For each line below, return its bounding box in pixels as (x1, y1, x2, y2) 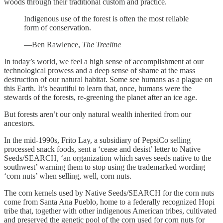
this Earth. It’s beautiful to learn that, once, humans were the (4, 84, 192, 93)
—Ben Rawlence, (24, 40, 82, 49)
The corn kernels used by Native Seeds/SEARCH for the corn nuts (4, 189, 214, 198)
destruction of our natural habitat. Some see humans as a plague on (4, 75, 213, 84)
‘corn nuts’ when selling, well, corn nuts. (4, 172, 131, 181)
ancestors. (4, 119, 35, 128)
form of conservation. (24, 23, 93, 32)
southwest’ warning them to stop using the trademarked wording (4, 163, 205, 172)
